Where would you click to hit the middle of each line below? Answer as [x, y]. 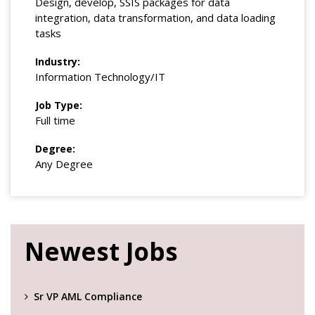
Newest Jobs [101, 252]
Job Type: [59, 105]
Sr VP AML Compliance [88, 297]
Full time [55, 121]
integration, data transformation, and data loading [155, 18]
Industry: [58, 62]
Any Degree [64, 164]
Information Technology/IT [100, 77]
